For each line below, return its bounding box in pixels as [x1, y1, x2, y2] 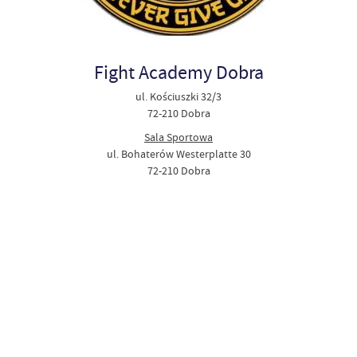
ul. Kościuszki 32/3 [135, 89, 222, 104]
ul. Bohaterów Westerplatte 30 [106, 146, 251, 161]
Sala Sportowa [144, 129, 213, 144]
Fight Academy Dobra [93, 61, 264, 85]
